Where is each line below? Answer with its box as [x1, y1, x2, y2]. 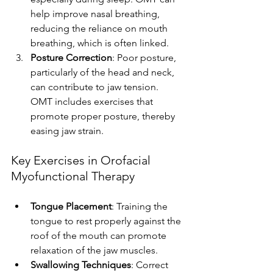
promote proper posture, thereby [30, 110, 177, 122]
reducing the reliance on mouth [30, 22, 170, 34]
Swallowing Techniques [30, 258, 131, 271]
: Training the [112, 200, 170, 212]
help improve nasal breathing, [30, 7, 162, 19]
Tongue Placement [30, 200, 112, 212]
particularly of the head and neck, [30, 66, 177, 78]
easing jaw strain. [30, 124, 104, 136]
